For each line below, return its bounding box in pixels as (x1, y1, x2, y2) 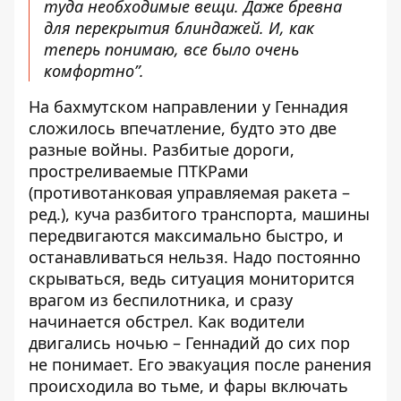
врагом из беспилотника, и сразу (29, 289, 293, 311)
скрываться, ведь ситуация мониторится (29, 268, 354, 289)
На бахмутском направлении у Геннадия (29, 96, 348, 117)
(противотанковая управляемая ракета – (29, 182, 350, 203)
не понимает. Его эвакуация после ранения (29, 354, 371, 375)
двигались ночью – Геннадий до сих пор (29, 332, 350, 354)
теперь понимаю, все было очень (44, 38, 299, 60)
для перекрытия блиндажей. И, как (44, 17, 314, 38)
